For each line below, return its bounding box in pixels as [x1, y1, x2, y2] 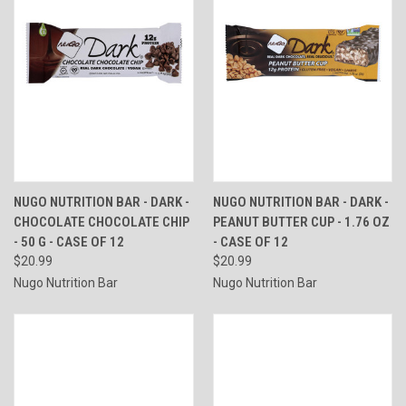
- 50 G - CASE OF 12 [14, 233, 124, 250]
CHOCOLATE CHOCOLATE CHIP [14, 213, 189, 230]
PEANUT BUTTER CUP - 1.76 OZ [212, 213, 390, 230]
